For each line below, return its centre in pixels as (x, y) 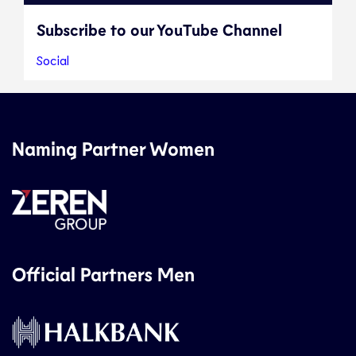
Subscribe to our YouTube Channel (159, 29)
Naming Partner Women (113, 148)
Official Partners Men (103, 273)
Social (53, 60)
